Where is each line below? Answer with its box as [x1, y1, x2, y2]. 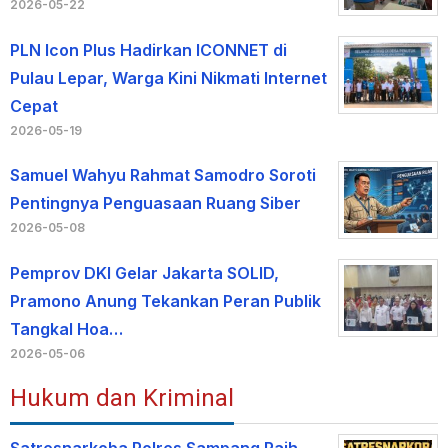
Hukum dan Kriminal [10, 383, 234, 412]
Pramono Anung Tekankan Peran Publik [10, 290, 321, 311]
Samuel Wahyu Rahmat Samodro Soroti [10, 164, 316, 185]
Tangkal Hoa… [10, 318, 123, 339]
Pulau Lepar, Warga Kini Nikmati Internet [10, 67, 327, 88]
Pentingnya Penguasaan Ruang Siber [10, 192, 301, 213]
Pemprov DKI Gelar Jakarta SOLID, [10, 262, 279, 283]
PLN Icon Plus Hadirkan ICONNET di [10, 39, 287, 60]
